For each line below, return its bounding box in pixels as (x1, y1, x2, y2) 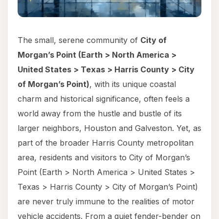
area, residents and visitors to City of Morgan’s (18, 153, 190, 163)
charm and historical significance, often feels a (18, 94, 190, 104)
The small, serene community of (18, 35, 140, 45)
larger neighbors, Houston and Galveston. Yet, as (18, 123, 201, 133)
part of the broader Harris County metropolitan (18, 138, 194, 148)
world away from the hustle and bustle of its (18, 109, 182, 119)
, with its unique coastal (89, 79, 176, 89)
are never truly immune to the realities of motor (18, 197, 195, 207)
